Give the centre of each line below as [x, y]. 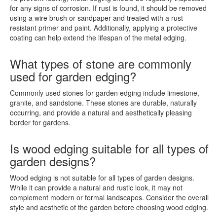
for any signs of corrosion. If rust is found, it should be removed [108, 8]
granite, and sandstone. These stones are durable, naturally [103, 103]
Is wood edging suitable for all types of [109, 148]
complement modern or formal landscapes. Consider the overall [109, 197]
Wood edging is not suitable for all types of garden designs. [102, 178]
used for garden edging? [73, 76]
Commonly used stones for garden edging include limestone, [105, 93]
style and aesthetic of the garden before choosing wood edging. [109, 207]
